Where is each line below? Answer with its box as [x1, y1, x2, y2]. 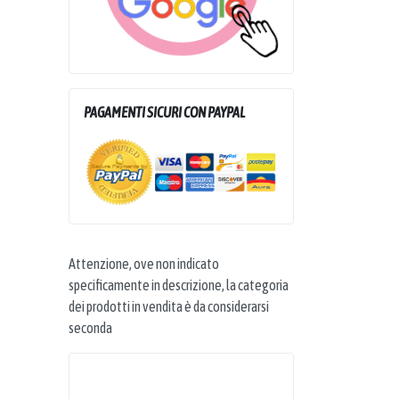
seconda [69, 319, 112, 336]
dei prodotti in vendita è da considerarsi [69, 297, 269, 314]
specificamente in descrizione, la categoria [69, 276, 289, 293]
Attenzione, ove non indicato [69, 255, 219, 272]
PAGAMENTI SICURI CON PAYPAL [84, 104, 245, 121]
